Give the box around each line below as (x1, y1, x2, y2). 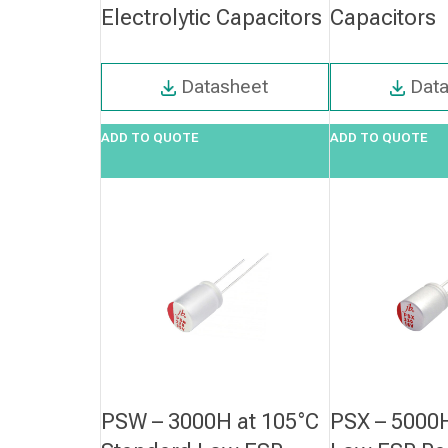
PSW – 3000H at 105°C (101, 408, 319, 434)
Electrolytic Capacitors (101, 4, 322, 30)
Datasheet (181, 74, 269, 98)
